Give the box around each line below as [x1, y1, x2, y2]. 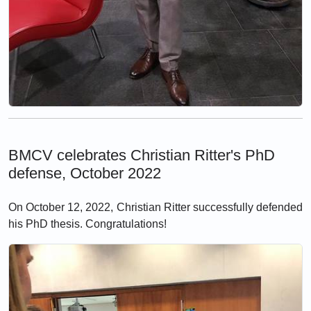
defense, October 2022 [8, 164, 161, 182]
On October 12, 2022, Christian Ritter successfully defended [8, 201, 303, 213]
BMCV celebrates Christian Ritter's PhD [8, 146, 275, 164]
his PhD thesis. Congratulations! [8, 217, 167, 230]
